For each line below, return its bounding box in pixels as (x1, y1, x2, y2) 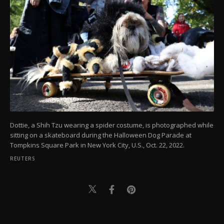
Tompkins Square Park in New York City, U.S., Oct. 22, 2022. (10, 140, 184, 149)
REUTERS (10, 154, 35, 162)
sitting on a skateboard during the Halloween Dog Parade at (10, 130, 191, 139)
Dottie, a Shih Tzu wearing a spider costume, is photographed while (10, 120, 213, 129)
